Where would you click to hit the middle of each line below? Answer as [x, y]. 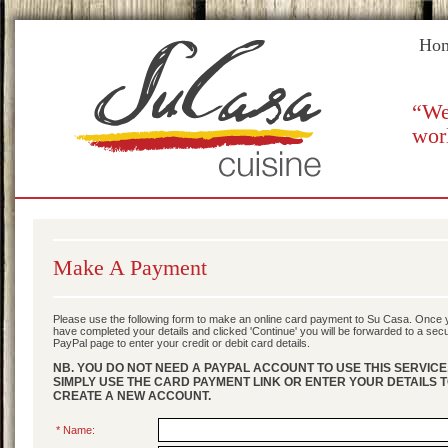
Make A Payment [130, 267]
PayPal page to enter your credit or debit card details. [181, 343]
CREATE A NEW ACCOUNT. [132, 396]
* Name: [75, 430]
